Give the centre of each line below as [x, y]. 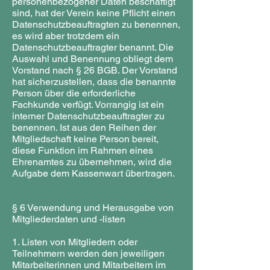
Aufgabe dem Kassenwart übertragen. [93, 173]
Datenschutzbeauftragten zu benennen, [96, 24]
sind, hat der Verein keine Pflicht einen [94, 13]
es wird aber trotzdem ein [66, 36]
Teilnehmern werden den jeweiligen [88, 253]
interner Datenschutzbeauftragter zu [88, 116]
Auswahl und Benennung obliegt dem [93, 59]
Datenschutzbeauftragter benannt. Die [93, 47]
